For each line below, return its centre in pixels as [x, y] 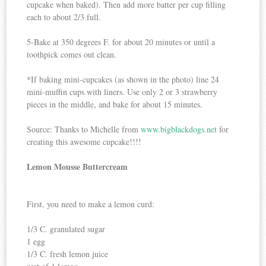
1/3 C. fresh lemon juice [68, 254]
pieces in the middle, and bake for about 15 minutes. [115, 104]
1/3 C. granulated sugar [66, 229]
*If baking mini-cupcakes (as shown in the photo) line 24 [123, 80]
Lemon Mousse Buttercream [77, 167]
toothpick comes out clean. [72, 55]
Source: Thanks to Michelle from [84, 129]
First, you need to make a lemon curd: [91, 204]
